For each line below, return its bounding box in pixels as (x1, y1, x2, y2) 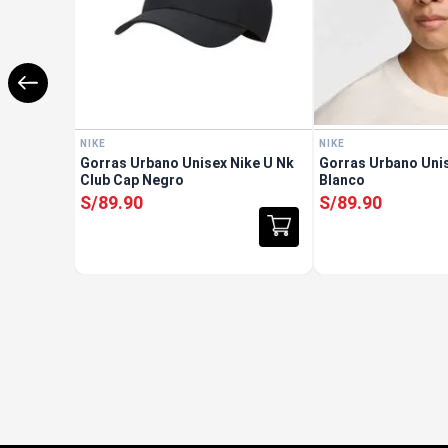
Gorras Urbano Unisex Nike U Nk (79, 154, 294, 171)
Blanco (319, 171, 366, 188)
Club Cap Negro (79, 171, 184, 188)
